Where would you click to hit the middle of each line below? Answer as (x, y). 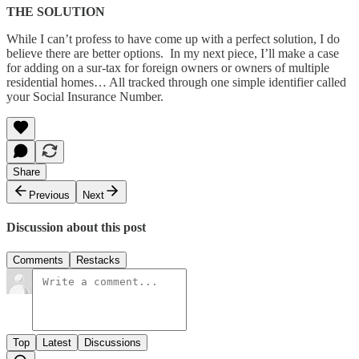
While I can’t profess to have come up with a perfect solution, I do (173, 38)
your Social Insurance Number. (85, 96)
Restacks (98, 260)
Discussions (113, 343)
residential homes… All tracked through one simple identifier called (176, 82)
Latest (57, 343)
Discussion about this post (76, 227)
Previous (49, 195)
